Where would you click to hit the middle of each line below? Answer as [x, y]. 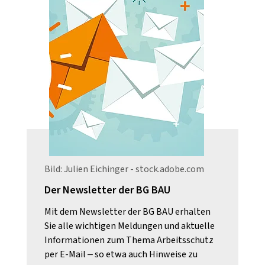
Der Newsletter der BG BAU [107, 190]
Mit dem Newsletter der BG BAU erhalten [127, 212]
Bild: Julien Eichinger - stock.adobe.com [124, 169]
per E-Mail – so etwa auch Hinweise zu [121, 254]
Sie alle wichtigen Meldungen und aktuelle [130, 226]
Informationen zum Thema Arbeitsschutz [129, 240]
